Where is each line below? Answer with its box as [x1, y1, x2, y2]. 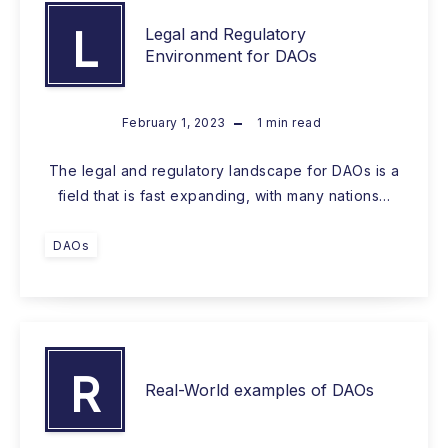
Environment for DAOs [145, 45, 317, 66]
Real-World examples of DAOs [145, 379, 374, 400]
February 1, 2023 [121, 115, 226, 131]
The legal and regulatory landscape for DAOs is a [48, 162, 400, 180]
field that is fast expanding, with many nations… [57, 187, 391, 205]
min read [262, 115, 322, 131]
